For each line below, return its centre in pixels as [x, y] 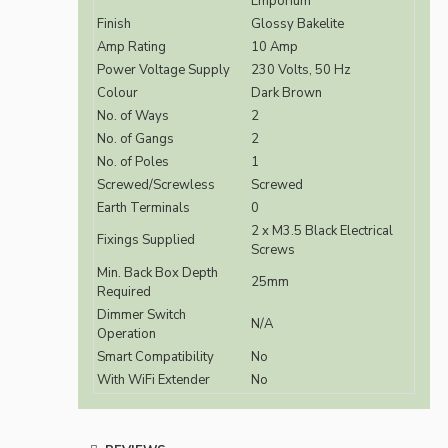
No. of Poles [133, 162]
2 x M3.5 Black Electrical [322, 231]
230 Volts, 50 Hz [301, 70]
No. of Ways [133, 116]
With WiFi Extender [153, 380]
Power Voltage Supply [163, 70]
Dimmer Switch [141, 315]
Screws [273, 250]
